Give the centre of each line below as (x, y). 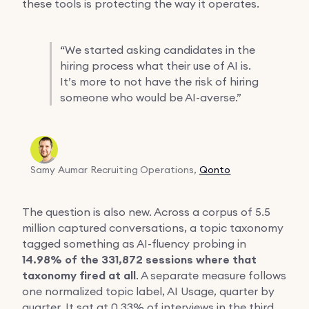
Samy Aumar (59, 169)
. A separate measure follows (211, 275)
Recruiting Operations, (144, 169)
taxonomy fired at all (79, 275)
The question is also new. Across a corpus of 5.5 (146, 211)
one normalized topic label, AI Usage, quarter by (148, 291)
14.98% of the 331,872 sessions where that (139, 259)
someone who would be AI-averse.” (151, 97)
